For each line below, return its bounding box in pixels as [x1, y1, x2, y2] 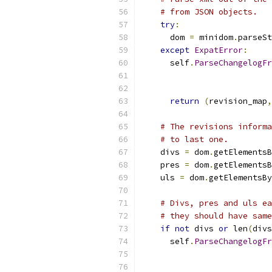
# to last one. [160, 134, 228, 144]
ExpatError [194, 45, 243, 55]
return [170, 96, 199, 106]
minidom [194, 32, 233, 42]
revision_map [209, 96, 267, 106]
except [160, 45, 189, 55]
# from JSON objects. [160, 7, 257, 17]
